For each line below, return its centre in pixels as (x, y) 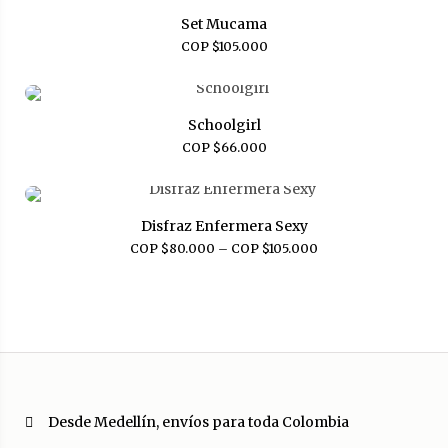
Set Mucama (224, 24)
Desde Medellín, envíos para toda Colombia (198, 422)
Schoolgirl (224, 125)
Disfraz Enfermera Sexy (224, 226)
